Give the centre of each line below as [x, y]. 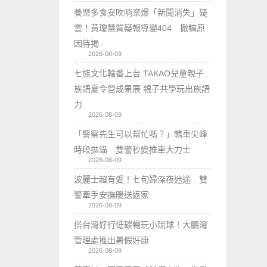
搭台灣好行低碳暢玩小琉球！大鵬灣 [141, 224]
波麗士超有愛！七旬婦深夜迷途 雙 [141, 179]
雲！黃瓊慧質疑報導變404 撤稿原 [140, 28]
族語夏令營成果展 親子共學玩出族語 [142, 89]
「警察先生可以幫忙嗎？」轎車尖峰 [141, 134]
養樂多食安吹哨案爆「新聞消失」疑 [141, 12]
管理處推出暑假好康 [112, 240]
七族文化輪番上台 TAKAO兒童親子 [139, 73]
